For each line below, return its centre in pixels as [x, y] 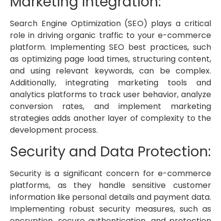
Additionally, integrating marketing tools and [110, 83]
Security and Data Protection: [110, 151]
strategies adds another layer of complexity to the [110, 118]
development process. [54, 130]
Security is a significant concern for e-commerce [110, 173]
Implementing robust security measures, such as [110, 209]
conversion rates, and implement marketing [110, 107]
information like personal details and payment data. [110, 197]
